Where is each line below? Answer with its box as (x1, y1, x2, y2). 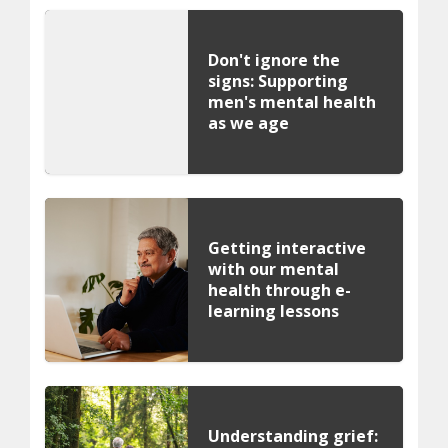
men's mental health (208, 91, 377, 113)
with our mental (208, 258, 340, 280)
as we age (208, 112, 290, 134)
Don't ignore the (208, 49, 341, 71)
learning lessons (208, 300, 340, 322)
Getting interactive (208, 237, 367, 259)
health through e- (208, 279, 352, 301)
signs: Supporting (208, 70, 349, 92)
